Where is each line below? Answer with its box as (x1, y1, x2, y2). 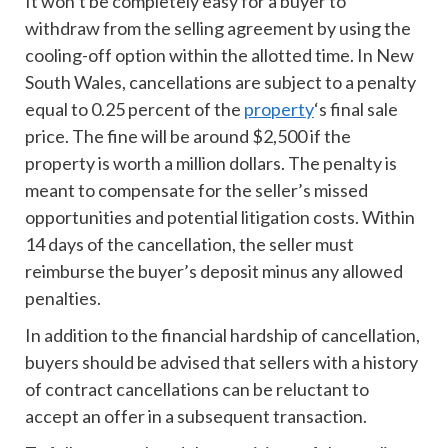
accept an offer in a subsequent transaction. (25, 405, 367, 427)
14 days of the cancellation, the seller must (25, 233, 354, 255)
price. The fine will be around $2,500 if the (25, 125, 351, 147)
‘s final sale (314, 98, 398, 120)
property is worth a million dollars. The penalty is (25, 152, 397, 174)
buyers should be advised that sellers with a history (25, 351, 418, 373)
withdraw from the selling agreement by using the (25, 17, 411, 39)
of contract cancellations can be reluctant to (25, 378, 369, 400)
